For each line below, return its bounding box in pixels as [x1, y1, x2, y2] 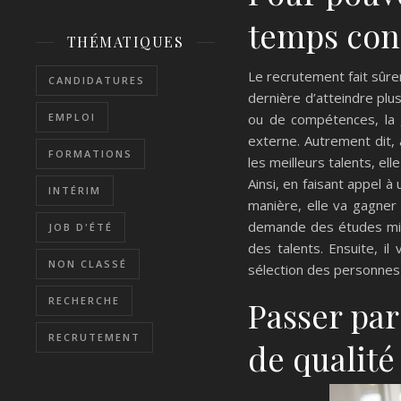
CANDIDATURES [48, 73, 145, 87]
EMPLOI [48, 110, 96, 124]
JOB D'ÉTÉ [48, 220, 113, 234]
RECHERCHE [48, 294, 120, 307]
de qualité [248, 336, 395, 380]
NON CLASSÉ [48, 257, 127, 270]
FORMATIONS [48, 147, 132, 160]
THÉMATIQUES [66, 32, 184, 51]
